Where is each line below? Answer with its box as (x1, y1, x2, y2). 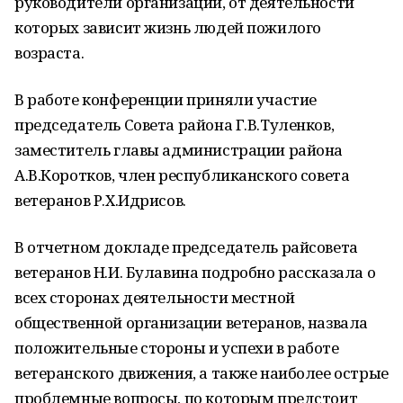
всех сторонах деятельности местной (14, 287, 295, 308)
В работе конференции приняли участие (14, 89, 317, 110)
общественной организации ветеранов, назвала (14, 312, 368, 333)
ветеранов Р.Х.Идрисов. (14, 190, 186, 210)
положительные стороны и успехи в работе (14, 337, 339, 358)
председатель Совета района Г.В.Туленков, (14, 114, 335, 135)
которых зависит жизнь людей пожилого (14, 17, 321, 38)
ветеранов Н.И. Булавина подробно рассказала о (14, 262, 376, 282)
